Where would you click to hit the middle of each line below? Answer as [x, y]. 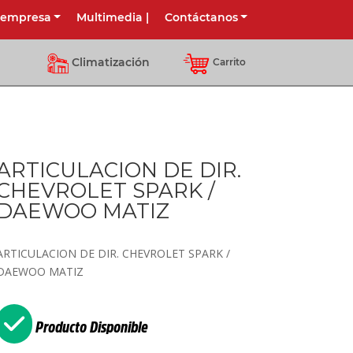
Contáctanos [201, 17]
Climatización [111, 62]
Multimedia [109, 17]
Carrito [230, 61]
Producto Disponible [90, 327]
